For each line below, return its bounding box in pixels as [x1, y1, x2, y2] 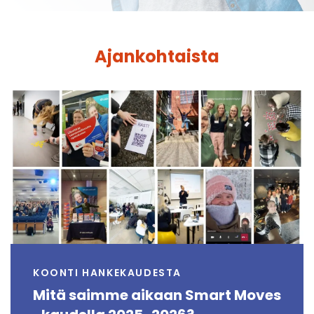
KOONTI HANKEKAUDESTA [33, 266, 182, 280]
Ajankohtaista [95, 45, 219, 68]
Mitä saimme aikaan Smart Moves [33, 285, 281, 306]
